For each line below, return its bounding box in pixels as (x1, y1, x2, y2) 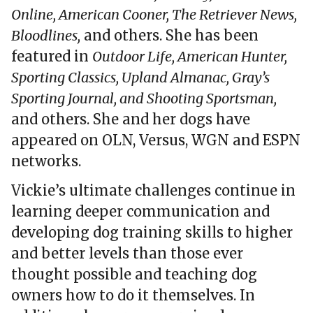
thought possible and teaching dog (11, 265, 257, 284)
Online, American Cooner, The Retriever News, (11, 6, 297, 24)
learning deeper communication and (11, 203, 270, 221)
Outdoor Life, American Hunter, (92, 48, 287, 66)
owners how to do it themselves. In (11, 286, 255, 305)
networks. (11, 152, 88, 170)
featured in (11, 48, 92, 66)
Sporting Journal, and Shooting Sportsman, (11, 89, 277, 108)
